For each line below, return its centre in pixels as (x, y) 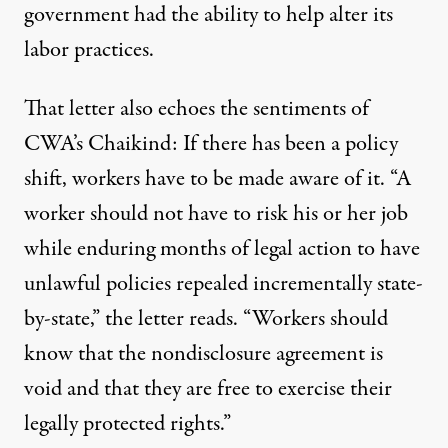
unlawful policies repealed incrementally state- (223, 284)
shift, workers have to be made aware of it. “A (217, 179)
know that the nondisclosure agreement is (203, 354)
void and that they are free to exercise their (208, 389)
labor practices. (89, 50)
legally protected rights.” (127, 424)
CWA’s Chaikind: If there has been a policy (211, 144)
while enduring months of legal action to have (222, 249)
